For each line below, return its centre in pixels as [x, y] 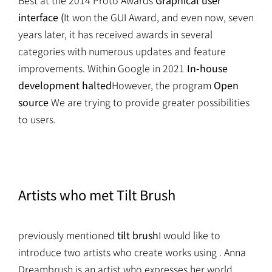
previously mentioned [68, 235]
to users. [37, 119]
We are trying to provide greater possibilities [149, 102]
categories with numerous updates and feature [122, 51]
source [33, 102]
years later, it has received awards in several [115, 34]
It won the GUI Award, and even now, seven [159, 17]
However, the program [163, 85]
